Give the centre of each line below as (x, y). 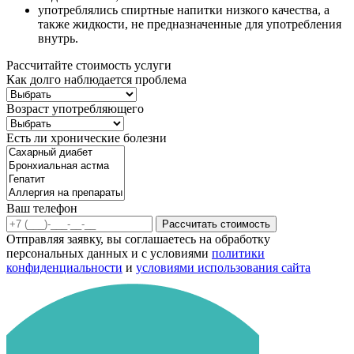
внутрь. (58, 39)
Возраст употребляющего (75, 109)
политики (238, 254)
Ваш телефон (42, 209)
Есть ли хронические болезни (87, 138)
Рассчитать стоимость (216, 224)
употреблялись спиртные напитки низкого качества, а (184, 10)
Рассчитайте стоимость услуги (89, 66)
